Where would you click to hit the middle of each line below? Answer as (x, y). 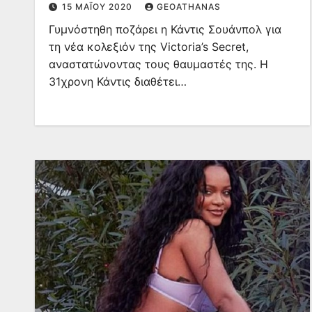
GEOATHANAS (189, 7)
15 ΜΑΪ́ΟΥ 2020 (99, 7)
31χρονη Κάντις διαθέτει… (118, 81)
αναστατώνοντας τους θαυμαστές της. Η (158, 64)
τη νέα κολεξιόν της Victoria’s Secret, (149, 47)
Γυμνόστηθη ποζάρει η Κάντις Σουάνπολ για (165, 29)
